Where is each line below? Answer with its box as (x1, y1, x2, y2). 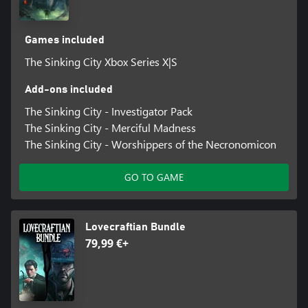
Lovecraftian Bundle (85, 221, 186, 233)
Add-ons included (24, 84, 113, 96)
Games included (24, 34, 104, 46)
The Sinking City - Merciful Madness (24, 120, 196, 135)
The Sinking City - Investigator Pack (24, 104, 192, 119)
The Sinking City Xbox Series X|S (24, 54, 177, 69)
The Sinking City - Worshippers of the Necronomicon (24, 137, 276, 152)
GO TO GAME (124, 170, 184, 184)
